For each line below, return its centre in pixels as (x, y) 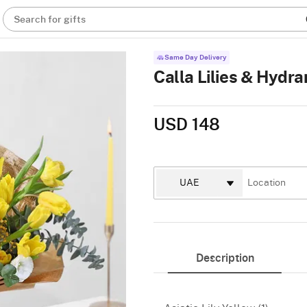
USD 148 (187, 125)
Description (225, 258)
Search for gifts (50, 20)
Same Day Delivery (196, 58)
